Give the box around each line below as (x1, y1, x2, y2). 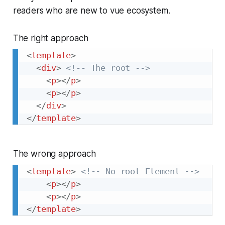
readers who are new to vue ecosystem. (13, 5, 170, 16)
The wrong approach (13, 149, 96, 159)
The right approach (13, 33, 88, 43)
